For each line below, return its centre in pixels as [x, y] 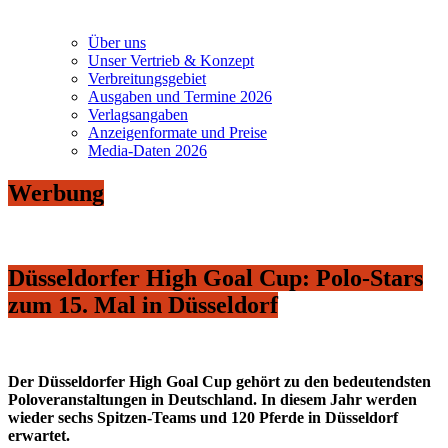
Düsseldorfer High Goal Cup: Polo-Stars [215, 278]
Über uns [117, 43]
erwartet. [39, 436]
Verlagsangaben [138, 115]
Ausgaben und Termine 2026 [180, 97]
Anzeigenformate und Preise [177, 133]
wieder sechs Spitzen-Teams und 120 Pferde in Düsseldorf [203, 418]
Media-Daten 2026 [147, 151]
